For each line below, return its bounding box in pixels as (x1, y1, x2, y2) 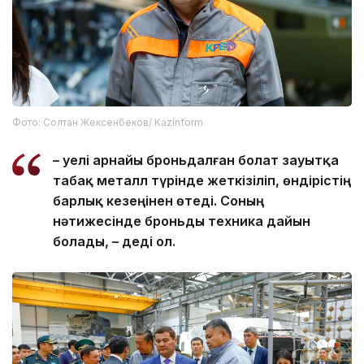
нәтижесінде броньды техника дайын (53, 212, 310, 229)
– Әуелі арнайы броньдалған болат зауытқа (53, 151, 339, 168)
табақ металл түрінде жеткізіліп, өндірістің (53, 171, 351, 188)
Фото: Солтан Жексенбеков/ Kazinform (12, 115, 203, 128)
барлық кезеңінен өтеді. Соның (53, 192, 264, 209)
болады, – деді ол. (53, 232, 175, 249)
